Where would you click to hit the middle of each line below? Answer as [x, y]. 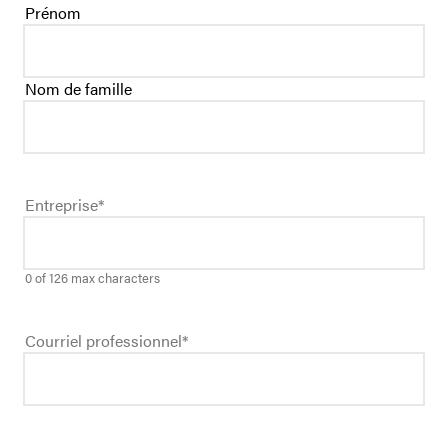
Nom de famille [78, 88]
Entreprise [61, 205]
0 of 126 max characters [92, 278]
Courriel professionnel [103, 341]
